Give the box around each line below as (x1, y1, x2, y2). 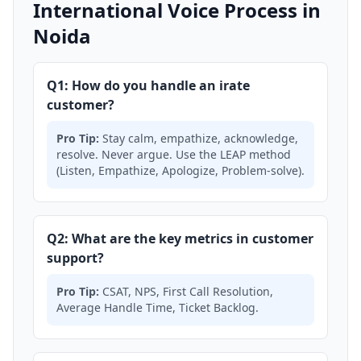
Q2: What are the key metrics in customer (47, 230, 313, 247)
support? (47, 249, 104, 267)
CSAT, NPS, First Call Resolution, (99, 284, 273, 299)
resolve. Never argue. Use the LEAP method (56, 147, 291, 162)
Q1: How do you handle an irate (47, 77, 250, 94)
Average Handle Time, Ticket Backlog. (56, 300, 259, 315)
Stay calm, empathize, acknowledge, (99, 131, 298, 146)
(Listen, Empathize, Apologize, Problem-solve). (56, 163, 305, 178)
